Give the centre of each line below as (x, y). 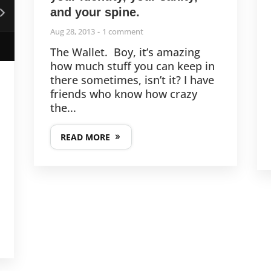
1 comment (122, 32)
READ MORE (85, 137)
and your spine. (95, 12)
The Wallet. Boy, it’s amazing (125, 52)
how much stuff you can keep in (132, 66)
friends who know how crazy (123, 94)
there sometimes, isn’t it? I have (132, 80)
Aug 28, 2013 (72, 32)
